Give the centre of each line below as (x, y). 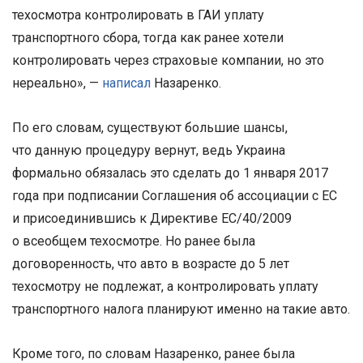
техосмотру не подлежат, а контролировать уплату (165, 286)
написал (126, 83)
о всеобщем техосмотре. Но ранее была (134, 241)
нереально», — (57, 83)
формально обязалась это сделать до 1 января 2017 (170, 173)
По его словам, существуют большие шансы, (150, 127)
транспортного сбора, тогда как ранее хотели (148, 37)
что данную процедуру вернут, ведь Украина (149, 150)
